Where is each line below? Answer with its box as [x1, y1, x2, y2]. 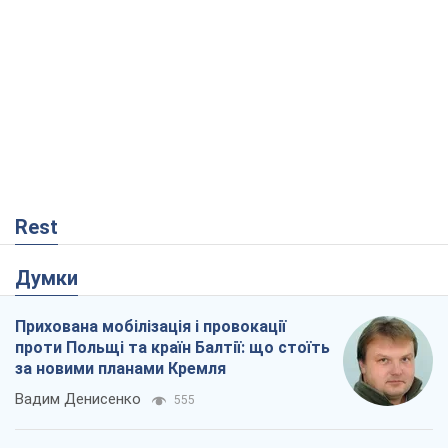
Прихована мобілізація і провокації [15, 317, 286, 337]
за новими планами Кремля [15, 359, 226, 379]
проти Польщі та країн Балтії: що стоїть [15, 338, 330, 358]
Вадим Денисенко [15, 390, 141, 409]
